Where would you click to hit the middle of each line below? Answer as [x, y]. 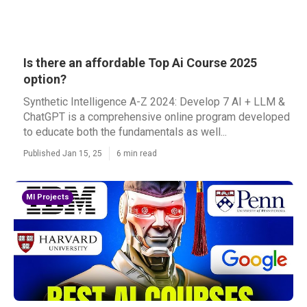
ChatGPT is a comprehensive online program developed [157, 117]
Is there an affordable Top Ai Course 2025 [140, 63]
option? [45, 79]
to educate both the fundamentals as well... [125, 132]
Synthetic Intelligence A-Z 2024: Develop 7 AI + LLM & [154, 102]
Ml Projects [48, 197]
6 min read [137, 153]
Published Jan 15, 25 [63, 153]
